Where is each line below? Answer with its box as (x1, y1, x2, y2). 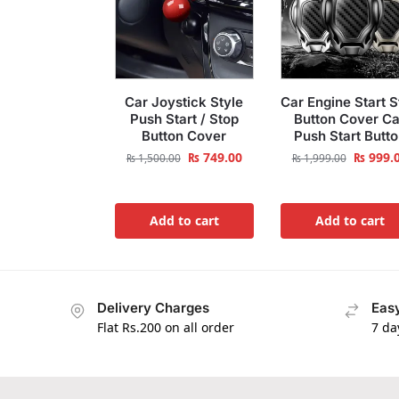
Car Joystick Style (125, 93, 244, 110)
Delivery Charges (97, 298, 209, 316)
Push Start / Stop (129, 110, 239, 127)
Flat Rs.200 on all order (97, 318, 234, 336)
